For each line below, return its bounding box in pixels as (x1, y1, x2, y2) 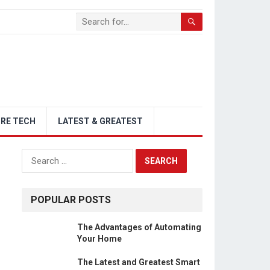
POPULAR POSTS (31, 194, 111, 206)
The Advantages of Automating (77, 222, 201, 232)
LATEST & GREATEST (58, 116, 143, 126)
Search (21, 149, 50, 160)
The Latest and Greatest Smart (77, 257, 200, 267)
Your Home (77, 234, 122, 243)
